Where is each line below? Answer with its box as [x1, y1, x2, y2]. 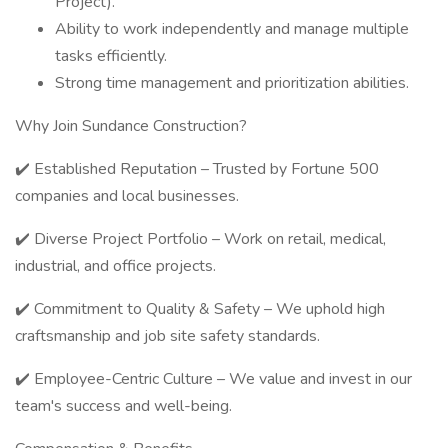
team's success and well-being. [15, 395, 232, 417]
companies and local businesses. [15, 185, 239, 207]
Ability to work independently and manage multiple [55, 18, 409, 40]
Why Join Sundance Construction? [15, 115, 247, 137]
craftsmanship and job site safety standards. [15, 325, 320, 347]
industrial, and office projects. [15, 255, 216, 277]
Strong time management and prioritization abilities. [55, 72, 409, 94]
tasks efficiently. [55, 45, 167, 67]
